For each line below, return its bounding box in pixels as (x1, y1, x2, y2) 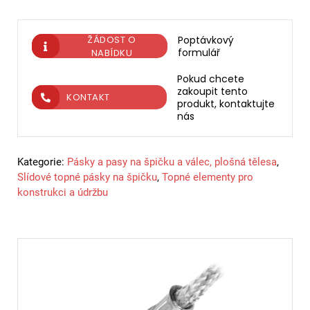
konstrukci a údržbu (17, 185, 108, 199)
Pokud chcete (177, 71, 244, 86)
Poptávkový (178, 33, 235, 47)
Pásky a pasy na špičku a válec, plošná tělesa (67, 155, 277, 168)
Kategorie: (17, 155, 67, 168)
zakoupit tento (177, 84, 248, 98)
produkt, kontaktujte (177, 96, 275, 111)
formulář (178, 45, 221, 60)
